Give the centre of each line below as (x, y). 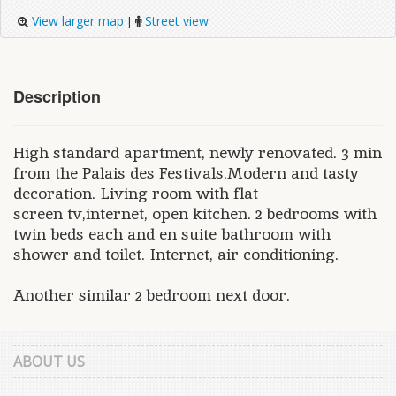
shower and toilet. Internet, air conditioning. (176, 254)
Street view (175, 21)
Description (57, 96)
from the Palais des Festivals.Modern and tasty (186, 173)
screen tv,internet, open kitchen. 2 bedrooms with (195, 213)
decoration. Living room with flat (136, 193)
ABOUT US (49, 362)
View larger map (76, 21)
